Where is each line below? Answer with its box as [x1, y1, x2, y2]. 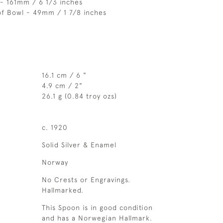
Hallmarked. [41, 186, 84, 194]
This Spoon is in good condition [41, 204, 153, 212]
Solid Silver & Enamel [41, 141, 116, 149]
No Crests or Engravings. [41, 176, 130, 184]
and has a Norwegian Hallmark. [41, 214, 152, 222]
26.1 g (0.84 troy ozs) [41, 92, 117, 100]
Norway [41, 158, 68, 166]
